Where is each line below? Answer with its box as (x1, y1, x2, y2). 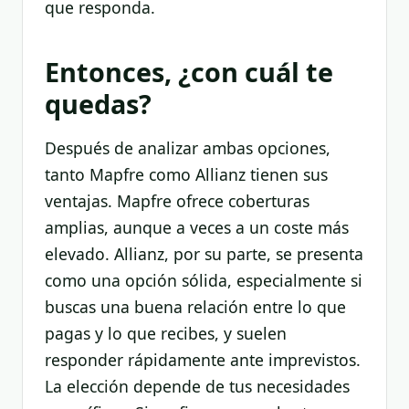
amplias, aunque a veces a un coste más (45, 215, 349, 238)
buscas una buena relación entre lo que (45, 295, 346, 318)
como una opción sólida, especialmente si (45, 268, 362, 291)
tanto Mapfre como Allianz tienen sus (45, 163, 328, 185)
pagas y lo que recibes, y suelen (45, 321, 287, 344)
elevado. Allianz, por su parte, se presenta (45, 242, 363, 265)
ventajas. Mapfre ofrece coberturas (45, 189, 309, 212)
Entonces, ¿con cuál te (45, 53, 333, 89)
